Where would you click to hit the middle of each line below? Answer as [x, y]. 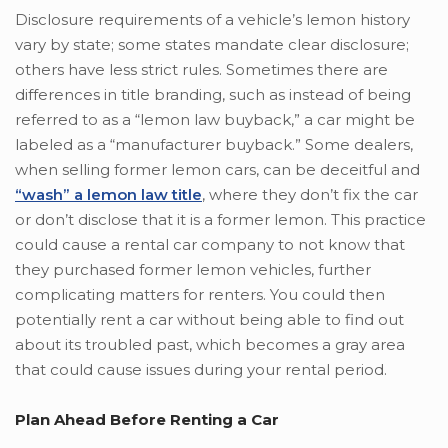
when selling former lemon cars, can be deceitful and [217, 170]
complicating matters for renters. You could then [200, 295]
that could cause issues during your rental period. [201, 370]
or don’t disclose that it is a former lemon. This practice [220, 220]
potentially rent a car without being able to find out [209, 320]
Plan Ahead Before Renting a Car [147, 420]
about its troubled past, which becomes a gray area [210, 345]
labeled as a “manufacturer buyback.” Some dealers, [214, 145]
